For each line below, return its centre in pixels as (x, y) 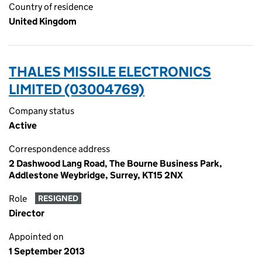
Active (23, 125)
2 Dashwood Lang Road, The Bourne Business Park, (116, 163)
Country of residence (51, 7)
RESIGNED (58, 199)
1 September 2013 (47, 251)
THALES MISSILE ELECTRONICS (110, 72)
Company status (42, 111)
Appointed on (36, 237)
